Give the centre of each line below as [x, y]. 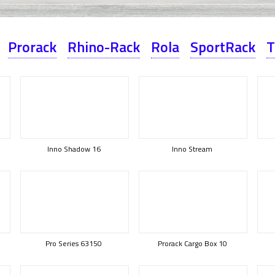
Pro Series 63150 [74, 243]
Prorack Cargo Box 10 [192, 243]
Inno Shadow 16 [74, 149]
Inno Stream [192, 149]
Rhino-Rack [104, 47]
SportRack [223, 47]
